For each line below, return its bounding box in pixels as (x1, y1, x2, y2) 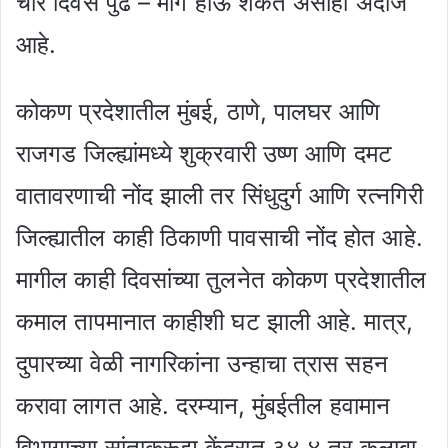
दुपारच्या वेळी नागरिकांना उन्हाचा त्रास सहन (16, 348, 388, 378)
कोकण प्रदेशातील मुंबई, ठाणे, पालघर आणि (16, 96, 380, 126)
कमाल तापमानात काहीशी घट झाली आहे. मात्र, (16, 306, 413, 336)
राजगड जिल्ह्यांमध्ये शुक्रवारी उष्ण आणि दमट (16, 138, 392, 168)
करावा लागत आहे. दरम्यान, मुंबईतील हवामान (16, 390, 390, 420)
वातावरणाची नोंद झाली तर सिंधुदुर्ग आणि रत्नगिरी (16, 180, 423, 210)
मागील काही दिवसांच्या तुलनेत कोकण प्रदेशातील (16, 264, 426, 294)
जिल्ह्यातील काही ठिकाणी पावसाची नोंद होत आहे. (16, 222, 423, 252)
